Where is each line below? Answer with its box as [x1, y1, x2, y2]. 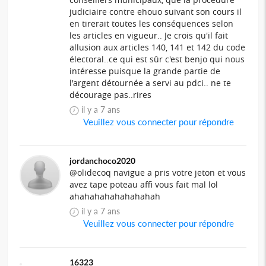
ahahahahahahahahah [69, 191, 161, 202]
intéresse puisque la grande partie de [69, 65, 221, 77]
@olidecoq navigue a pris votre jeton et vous [69, 167, 246, 179]
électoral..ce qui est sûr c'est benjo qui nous [69, 53, 245, 65]
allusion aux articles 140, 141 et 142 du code [69, 42, 246, 53]
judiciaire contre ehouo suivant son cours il [69, 6, 242, 18]
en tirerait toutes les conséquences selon [69, 18, 234, 30]
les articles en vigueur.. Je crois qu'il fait [69, 30, 229, 42]
